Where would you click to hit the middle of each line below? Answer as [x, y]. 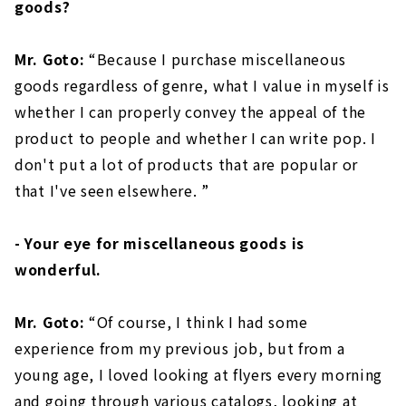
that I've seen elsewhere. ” [112, 191]
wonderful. [58, 270]
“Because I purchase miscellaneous [216, 59]
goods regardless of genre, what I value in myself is [202, 86]
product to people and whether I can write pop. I [195, 138]
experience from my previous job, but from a [180, 348]
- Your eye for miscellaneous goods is [159, 243]
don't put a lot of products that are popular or [186, 164]
